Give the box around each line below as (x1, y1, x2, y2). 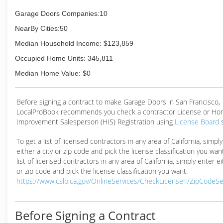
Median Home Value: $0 (15, 69, 91, 77)
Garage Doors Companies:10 (15, 9, 108, 17)
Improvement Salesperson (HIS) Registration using (16, 117, 175, 126)
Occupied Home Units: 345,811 (15, 54, 113, 62)
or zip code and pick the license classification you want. (16, 166, 188, 176)
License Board (175, 117, 221, 126)
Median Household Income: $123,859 (15, 39, 133, 47)
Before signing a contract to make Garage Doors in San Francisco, (16, 97, 220, 107)
